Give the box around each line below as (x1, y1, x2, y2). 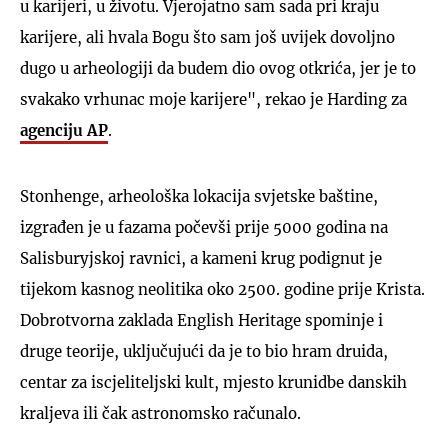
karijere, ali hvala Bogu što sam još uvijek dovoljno (20, 27, 395, 47)
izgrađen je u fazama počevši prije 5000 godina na (20, 217, 388, 237)
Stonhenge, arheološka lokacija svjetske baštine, (20, 186, 378, 206)
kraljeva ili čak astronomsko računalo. (20, 403, 301, 423)
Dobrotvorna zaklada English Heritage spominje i (20, 310, 383, 330)
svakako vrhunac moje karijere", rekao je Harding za (20, 89, 407, 109)
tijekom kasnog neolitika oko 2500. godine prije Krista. (20, 279, 425, 299)
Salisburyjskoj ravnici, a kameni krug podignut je (20, 248, 382, 268)
